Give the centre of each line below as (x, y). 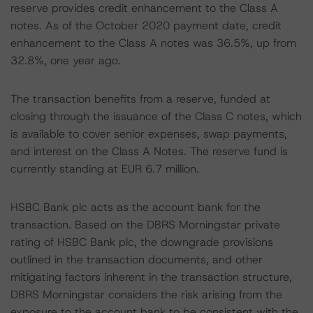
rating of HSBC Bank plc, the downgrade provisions (142, 242)
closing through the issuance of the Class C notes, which (156, 116)
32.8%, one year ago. (66, 60)
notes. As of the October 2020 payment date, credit (146, 26)
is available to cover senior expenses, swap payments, (149, 134)
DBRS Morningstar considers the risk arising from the (146, 294)
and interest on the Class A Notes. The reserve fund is (149, 151)
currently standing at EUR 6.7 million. (105, 169)
